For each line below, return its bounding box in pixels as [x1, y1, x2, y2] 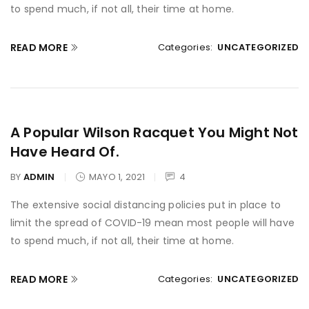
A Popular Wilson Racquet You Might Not [10, 123, 299, 142]
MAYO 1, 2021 [86, 170, 146, 183]
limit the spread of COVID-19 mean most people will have [10, 216, 295, 230]
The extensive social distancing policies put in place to [10, 198, 281, 212]
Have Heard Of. [10, 142, 119, 161]
